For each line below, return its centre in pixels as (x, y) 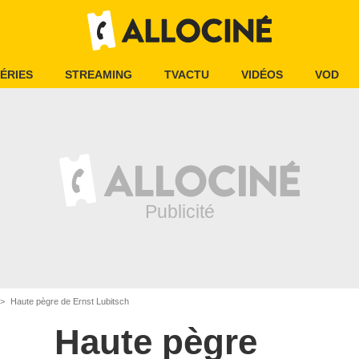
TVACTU (187, 75)
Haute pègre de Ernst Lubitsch (69, 301)
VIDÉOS (262, 75)
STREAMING (99, 75)
